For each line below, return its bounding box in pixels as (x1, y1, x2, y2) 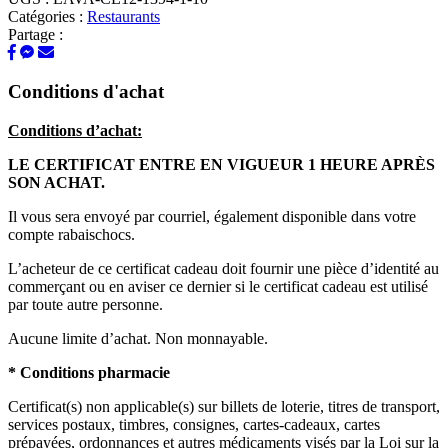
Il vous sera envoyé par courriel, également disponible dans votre (8, 207, 416, 225)
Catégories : (8, 8, 87, 26)
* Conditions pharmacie (8, 363, 170, 381)
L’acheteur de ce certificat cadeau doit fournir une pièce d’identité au (8, 259, 439, 277)
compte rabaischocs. (8, 225, 135, 243)
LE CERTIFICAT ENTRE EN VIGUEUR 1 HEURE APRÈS (8, 155, 435, 173)
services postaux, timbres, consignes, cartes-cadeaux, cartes (8, 415, 380, 433)
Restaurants (87, 8, 160, 26)
